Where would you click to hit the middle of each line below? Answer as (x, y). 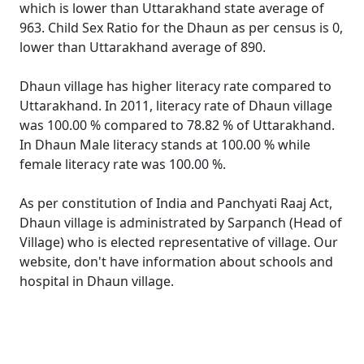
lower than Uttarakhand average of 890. (143, 47)
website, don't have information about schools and (176, 262)
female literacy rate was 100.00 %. (123, 164)
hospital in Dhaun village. (97, 281)
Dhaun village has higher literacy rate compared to (175, 86)
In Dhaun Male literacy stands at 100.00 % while (165, 145)
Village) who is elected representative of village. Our (179, 242)
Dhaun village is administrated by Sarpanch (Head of (181, 223)
